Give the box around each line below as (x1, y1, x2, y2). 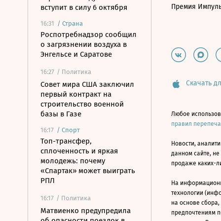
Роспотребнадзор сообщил (40, 30, 137, 39)
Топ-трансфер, (40, 137, 92, 146)
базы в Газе (40, 110, 81, 118)
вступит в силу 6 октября (40, 3, 127, 12)
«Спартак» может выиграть (40, 166, 135, 175)
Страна (62, 20, 83, 27)
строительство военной (40, 100, 124, 109)
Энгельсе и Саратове (40, 50, 112, 59)
